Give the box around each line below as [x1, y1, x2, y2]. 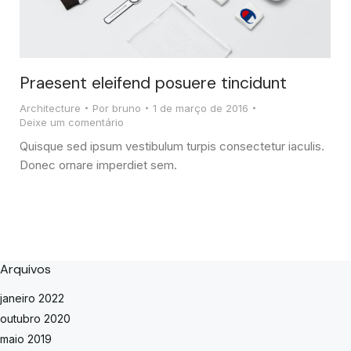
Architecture [20, 101, 81, 114]
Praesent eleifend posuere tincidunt [20, 71, 287, 94]
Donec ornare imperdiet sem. [20, 157, 177, 172]
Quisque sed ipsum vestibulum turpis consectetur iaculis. [20, 138, 324, 154]
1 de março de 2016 [153, 101, 248, 114]
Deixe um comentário [20, 115, 124, 128]
